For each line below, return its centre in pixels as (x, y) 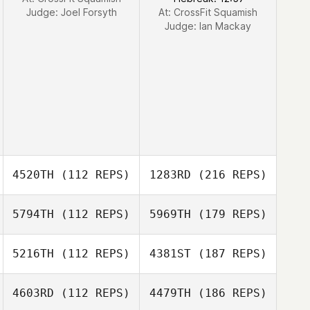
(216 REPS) (229, 175)
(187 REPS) (229, 254)
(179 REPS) (229, 214)
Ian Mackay (225, 26)
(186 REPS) (229, 293)
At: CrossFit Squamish (208, 12)
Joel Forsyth (89, 12)
